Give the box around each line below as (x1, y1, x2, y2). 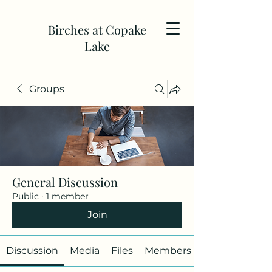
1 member (46, 191, 89, 202)
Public (12, 191, 39, 202)
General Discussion (12, 174, 118, 190)
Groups (29, 83, 64, 95)
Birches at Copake (48, 21, 146, 38)
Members (144, 245, 192, 256)
